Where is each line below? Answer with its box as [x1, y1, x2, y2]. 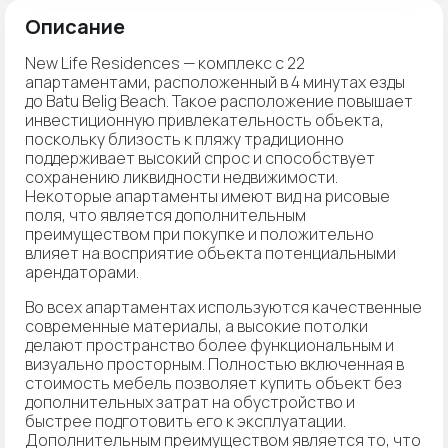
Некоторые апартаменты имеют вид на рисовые [25, 184, 390, 207]
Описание [25, 12, 125, 40]
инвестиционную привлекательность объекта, [25, 108, 384, 131]
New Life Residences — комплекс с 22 [25, 51, 305, 74]
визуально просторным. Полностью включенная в [25, 352, 404, 375]
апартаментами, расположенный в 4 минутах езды [25, 70, 405, 93]
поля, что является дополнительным [25, 203, 306, 226]
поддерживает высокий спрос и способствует [25, 146, 375, 169]
